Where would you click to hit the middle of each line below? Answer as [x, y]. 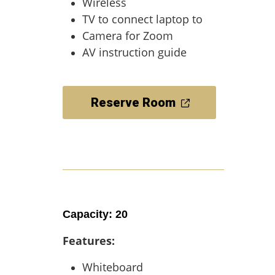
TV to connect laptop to [142, 19]
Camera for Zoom [128, 36]
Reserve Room [133, 103]
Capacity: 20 [95, 214]
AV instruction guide [134, 52]
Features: [89, 241]
